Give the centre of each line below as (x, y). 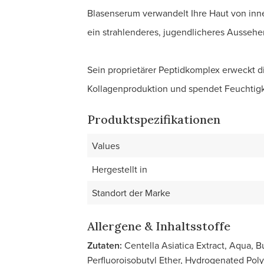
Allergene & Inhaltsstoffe (159, 226)
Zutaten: (105, 245)
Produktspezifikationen (154, 119)
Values (106, 146)
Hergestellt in (120, 169)
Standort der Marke (131, 193)
